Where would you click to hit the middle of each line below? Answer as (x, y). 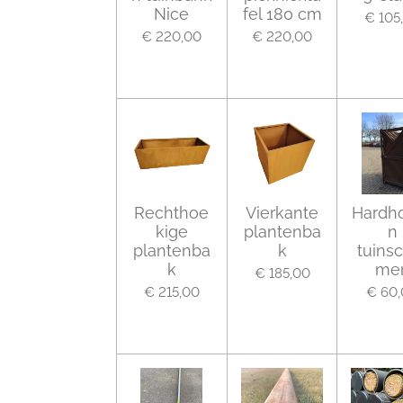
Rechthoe (172, 213)
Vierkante (282, 213)
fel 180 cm (282, 13)
